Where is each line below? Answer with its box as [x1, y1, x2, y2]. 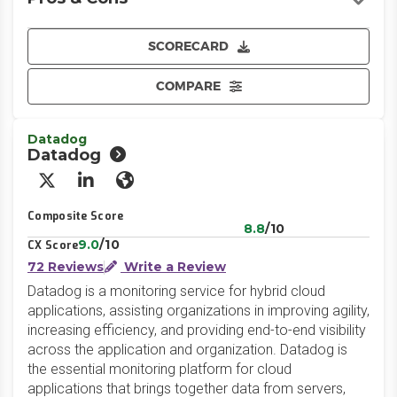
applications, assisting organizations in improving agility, [27, 302, 370, 319]
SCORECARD [147, 38, 229, 54]
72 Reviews [27, 259, 104, 275]
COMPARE [155, 78, 221, 94]
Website [123, 177, 187, 199]
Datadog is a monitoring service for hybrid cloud [27, 283, 325, 300]
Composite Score [27, 209, 124, 223]
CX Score [27, 238, 79, 253]
